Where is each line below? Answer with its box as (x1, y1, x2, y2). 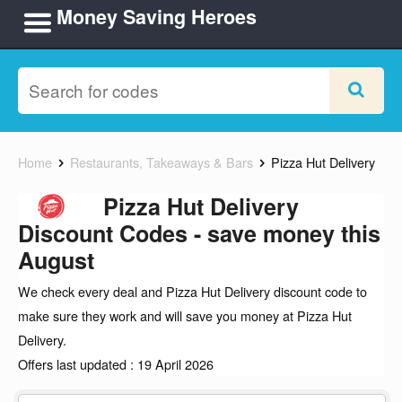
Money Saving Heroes (57, 3, 257, 31)
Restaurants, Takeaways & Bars (70, 153, 253, 171)
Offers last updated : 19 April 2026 (18, 354, 214, 374)
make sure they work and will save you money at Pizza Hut (18, 306, 352, 326)
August (18, 244, 94, 276)
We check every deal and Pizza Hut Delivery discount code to (18, 282, 367, 301)
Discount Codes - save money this (18, 217, 380, 249)
